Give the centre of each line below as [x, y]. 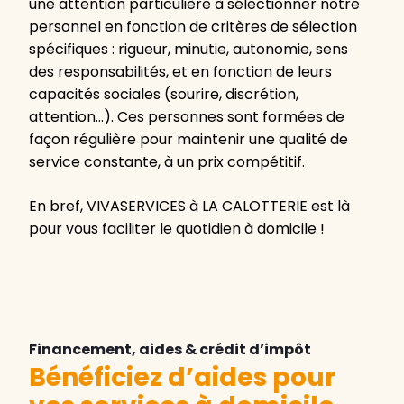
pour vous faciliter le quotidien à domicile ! [177, 229]
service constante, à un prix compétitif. [167, 162]
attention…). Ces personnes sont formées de [187, 117]
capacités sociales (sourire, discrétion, [164, 95]
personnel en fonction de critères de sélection [193, 27]
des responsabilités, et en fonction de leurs [180, 72]
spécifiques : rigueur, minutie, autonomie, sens [188, 50]
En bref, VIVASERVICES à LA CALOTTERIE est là [189, 207]
